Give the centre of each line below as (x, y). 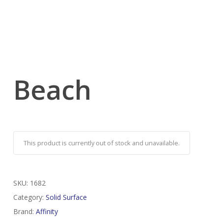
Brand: (24, 212)
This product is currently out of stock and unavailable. (101, 143)
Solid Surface (66, 197)
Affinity (47, 212)
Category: (29, 197)
